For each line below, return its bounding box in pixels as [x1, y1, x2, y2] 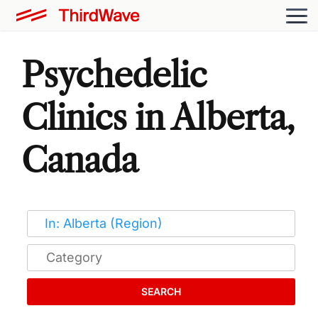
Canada [21, 138, 138, 181]
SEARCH [141, 285, 181, 297]
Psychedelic [21, 53, 207, 96]
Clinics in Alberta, [21, 96, 295, 138]
